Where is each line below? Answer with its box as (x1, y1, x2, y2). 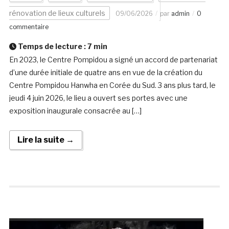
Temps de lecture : (16, 42, 87, 51)
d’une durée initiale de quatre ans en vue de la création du (9, 68, 202, 77)
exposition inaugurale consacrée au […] (9, 106, 142, 116)
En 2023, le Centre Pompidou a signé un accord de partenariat (9, 55, 218, 64)
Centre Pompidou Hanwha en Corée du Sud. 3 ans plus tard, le (9, 81, 216, 90)
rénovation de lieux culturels (9, 9, 105, 18)
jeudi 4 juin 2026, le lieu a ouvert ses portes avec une (9, 94, 188, 103)
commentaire (9, 23, 49, 31)
